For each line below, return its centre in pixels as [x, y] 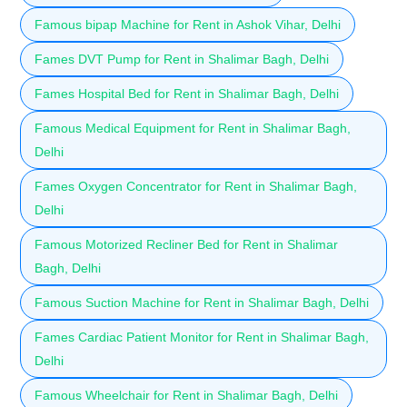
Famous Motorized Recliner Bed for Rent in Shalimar [186, 244]
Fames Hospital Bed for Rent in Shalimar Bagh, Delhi [187, 93]
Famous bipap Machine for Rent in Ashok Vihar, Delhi [188, 24]
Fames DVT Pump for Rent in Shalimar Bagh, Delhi [182, 59]
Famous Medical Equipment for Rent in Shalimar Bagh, [193, 128]
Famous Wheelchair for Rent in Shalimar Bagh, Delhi [186, 395]
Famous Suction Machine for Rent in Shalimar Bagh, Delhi [202, 302]
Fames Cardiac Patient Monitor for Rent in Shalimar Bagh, [202, 337]
